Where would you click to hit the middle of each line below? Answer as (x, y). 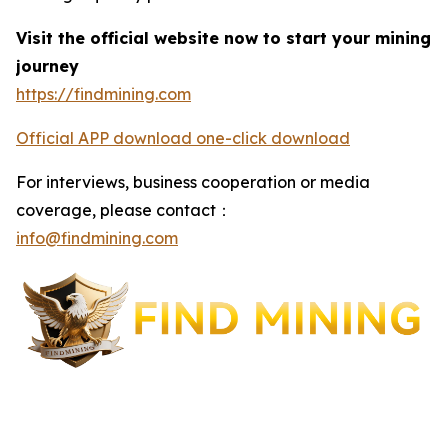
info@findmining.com (97, 238)
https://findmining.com (103, 94)
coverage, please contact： (124, 210)
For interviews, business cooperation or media (193, 182)
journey (47, 66)
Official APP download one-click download (183, 138)
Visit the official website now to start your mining (223, 38)
